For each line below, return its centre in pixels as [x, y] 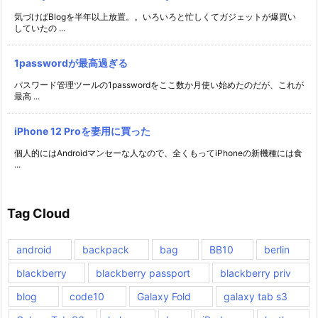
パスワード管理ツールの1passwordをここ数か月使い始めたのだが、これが [159, 85]
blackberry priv [255, 273]
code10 [87, 297]
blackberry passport [143, 273]
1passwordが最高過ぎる [71, 63]
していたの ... [40, 28]
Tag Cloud [38, 214]
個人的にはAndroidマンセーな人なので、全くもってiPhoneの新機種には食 [158, 153]
